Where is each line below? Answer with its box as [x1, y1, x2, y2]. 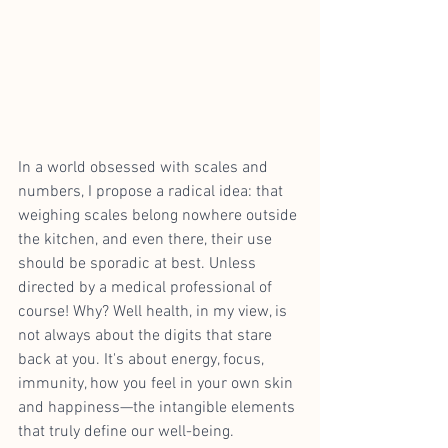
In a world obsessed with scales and [18, 157, 272, 178]
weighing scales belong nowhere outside [18, 205, 301, 226]
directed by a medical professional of [18, 277, 276, 298]
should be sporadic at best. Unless [18, 253, 260, 274]
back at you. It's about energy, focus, [18, 349, 268, 370]
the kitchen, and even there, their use [18, 229, 276, 250]
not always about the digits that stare [18, 325, 276, 346]
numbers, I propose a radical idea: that [18, 181, 287, 202]
